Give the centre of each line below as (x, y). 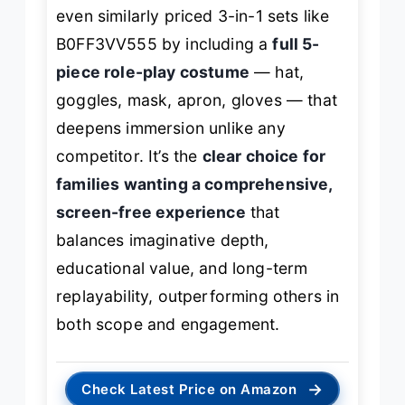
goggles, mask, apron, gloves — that (197, 99)
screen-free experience (151, 212)
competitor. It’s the (129, 155)
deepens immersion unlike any (171, 127)
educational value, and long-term (182, 268)
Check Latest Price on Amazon (189, 390)
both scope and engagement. (168, 324)
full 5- (296, 43)
